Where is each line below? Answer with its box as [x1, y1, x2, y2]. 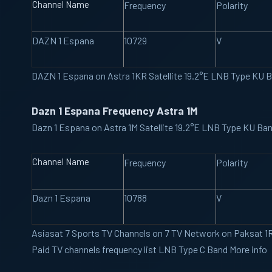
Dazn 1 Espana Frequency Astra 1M [32, 104, 198, 118]
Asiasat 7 [32, 227, 70, 239]
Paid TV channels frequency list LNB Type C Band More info [32, 243, 267, 256]
